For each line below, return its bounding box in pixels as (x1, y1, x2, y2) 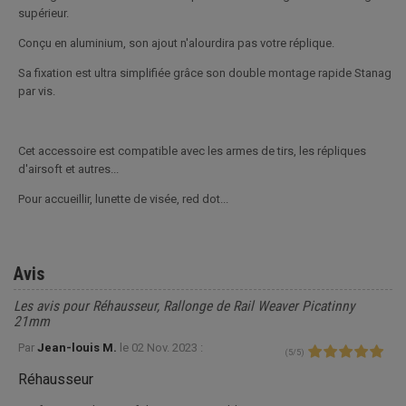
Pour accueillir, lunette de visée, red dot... (18, 192, 228, 206)
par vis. (18, 84, 55, 98)
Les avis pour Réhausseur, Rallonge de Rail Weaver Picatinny (14, 298, 354, 314)
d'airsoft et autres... (18, 162, 119, 176)
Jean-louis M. (37, 341, 120, 354)
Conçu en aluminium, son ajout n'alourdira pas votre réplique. (18, 36, 334, 50)
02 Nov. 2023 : (131, 341, 203, 354)
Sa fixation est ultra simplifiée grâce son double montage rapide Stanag (18, 66, 391, 80)
